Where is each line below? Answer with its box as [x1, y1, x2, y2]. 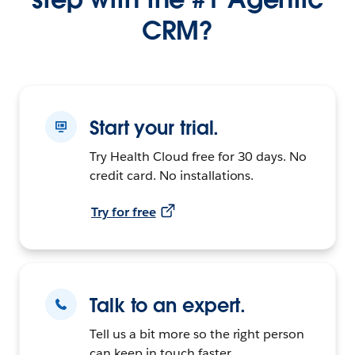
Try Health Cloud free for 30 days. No [90, 147, 307, 165]
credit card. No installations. [90, 166, 254, 184]
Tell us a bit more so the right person [90, 325, 305, 342]
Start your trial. [90, 115, 219, 140]
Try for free [91, 203, 156, 220]
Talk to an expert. [90, 292, 246, 318]
